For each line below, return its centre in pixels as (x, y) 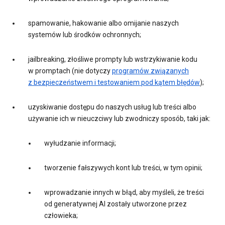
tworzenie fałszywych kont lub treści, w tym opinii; (123, 168)
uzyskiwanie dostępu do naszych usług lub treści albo (112, 107)
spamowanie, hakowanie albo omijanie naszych (103, 23)
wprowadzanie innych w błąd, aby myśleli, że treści (124, 193)
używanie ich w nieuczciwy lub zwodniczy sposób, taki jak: (119, 119)
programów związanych (150, 71)
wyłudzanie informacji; (80, 143)
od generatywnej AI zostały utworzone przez (116, 204)
